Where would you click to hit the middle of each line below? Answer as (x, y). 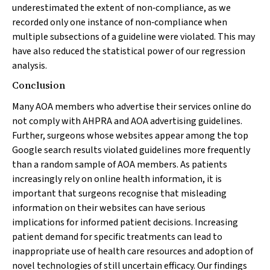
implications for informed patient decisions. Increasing (125, 222)
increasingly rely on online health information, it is (117, 179)
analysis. (30, 66)
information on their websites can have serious (109, 208)
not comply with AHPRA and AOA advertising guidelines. (127, 121)
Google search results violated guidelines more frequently (131, 150)
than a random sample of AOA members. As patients (120, 165)
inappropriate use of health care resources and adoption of (133, 251)
